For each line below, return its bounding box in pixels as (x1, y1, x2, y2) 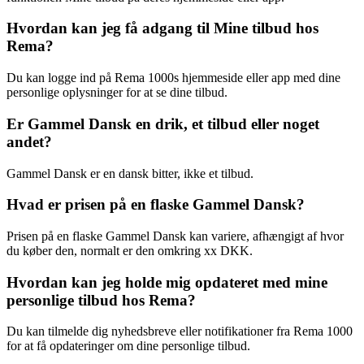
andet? (6, 132, 52, 150)
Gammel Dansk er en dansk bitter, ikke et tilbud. (6, 166, 253, 180)
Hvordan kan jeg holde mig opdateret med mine (6, 273, 327, 291)
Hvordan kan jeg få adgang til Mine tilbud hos (6, 19, 318, 37)
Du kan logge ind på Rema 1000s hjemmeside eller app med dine (6, 71, 340, 85)
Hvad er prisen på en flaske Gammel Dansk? (6, 196, 305, 214)
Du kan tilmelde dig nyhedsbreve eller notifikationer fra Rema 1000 (6, 324, 353, 339)
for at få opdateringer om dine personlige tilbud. (6, 339, 250, 353)
